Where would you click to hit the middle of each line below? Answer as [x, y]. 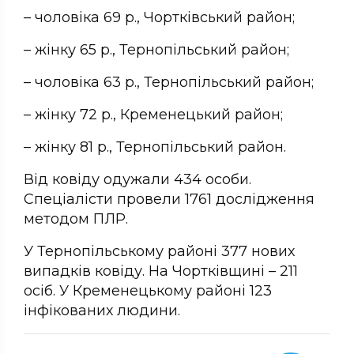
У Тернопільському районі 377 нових [159, 251]
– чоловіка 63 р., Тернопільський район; [169, 82]
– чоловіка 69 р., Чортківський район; [159, 17]
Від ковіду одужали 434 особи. [137, 179]
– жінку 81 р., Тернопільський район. [155, 147]
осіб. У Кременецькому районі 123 [148, 290]
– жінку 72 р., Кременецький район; [153, 114]
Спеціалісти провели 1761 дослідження [169, 199]
